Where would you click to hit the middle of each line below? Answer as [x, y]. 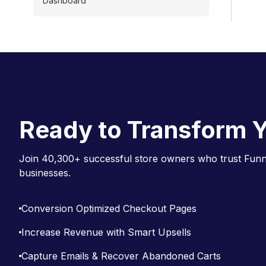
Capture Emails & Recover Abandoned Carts [121, 256]
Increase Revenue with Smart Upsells [106, 232]
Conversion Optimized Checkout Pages [109, 208]
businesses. [45, 172]
